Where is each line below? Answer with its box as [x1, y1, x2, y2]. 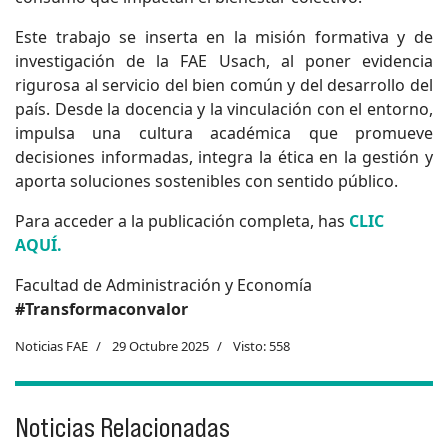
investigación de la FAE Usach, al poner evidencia [15, 50, 433, 73]
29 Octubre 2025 [112, 337, 209, 356]
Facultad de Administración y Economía [15, 274, 312, 297]
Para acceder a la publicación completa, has [15, 210, 349, 233]
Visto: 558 [233, 337, 290, 356]
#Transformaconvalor [15, 298, 188, 321]
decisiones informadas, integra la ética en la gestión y [15, 146, 433, 169]
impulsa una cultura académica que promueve [15, 122, 433, 145]
